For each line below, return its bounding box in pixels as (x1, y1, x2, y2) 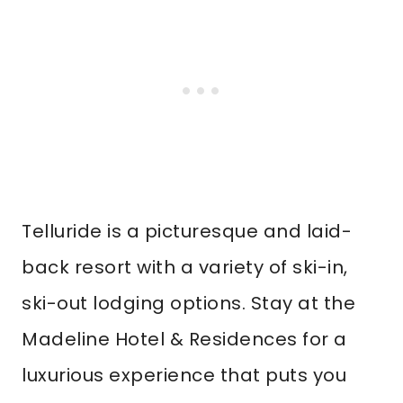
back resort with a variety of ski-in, (22, 255, 348, 280)
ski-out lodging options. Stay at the (22, 291, 355, 316)
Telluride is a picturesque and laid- (22, 219, 352, 244)
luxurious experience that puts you (22, 363, 346, 388)
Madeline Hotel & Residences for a (22, 327, 347, 352)
